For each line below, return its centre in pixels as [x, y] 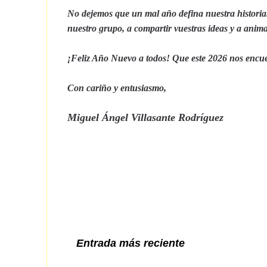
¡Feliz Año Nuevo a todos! [119, 58]
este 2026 [209, 58]
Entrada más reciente [131, 243]
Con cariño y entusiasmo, [117, 88]
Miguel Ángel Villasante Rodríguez [145, 117]
